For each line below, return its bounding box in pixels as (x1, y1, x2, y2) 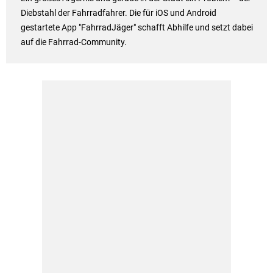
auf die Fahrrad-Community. (20, 37, 127, 47)
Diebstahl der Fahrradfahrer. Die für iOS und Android (20, 7, 216, 18)
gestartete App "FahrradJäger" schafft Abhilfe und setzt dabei (20, 22, 253, 32)
